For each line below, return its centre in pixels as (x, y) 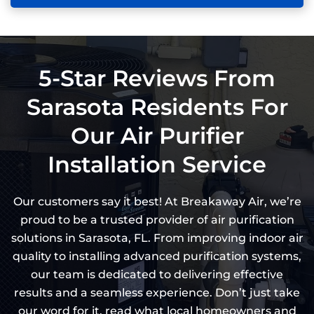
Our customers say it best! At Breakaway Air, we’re (157, 202)
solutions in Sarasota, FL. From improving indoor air (157, 238)
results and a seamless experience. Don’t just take (157, 293)
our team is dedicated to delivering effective (157, 275)
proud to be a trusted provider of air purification (157, 220)
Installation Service (157, 165)
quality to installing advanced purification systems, (157, 257)
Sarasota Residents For (157, 107)
